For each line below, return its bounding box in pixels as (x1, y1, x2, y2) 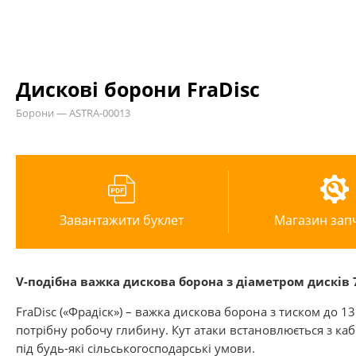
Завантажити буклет (60, 211, 184, 229)
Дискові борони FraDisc (16, 75, 260, 103)
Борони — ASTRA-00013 (16, 106, 130, 120)
